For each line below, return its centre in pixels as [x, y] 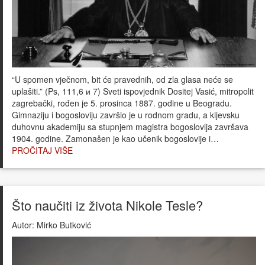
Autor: [23, 224]
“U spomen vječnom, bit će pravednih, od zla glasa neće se [122, 79]
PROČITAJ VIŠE [42, 150]
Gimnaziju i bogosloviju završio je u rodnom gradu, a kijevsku [126, 114]
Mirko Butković [63, 224]
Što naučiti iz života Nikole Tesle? [107, 205]
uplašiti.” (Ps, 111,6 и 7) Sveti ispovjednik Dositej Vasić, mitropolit [133, 91]
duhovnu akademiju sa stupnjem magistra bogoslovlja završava [130, 126]
